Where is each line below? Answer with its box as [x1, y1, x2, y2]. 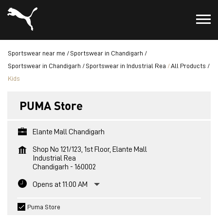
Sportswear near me [8, 50, 65, 56]
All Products [171, 62, 206, 69]
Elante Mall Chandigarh [33, 128, 105, 136]
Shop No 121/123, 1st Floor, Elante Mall [33, 145, 147, 153]
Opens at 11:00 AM [33, 181, 88, 188]
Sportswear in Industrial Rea [86, 62, 166, 69]
